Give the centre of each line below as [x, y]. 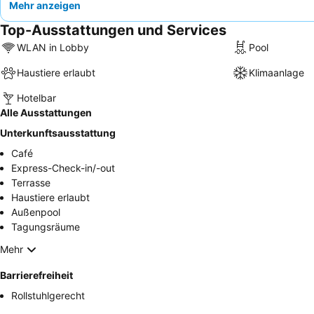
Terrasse [31, 182]
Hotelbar [36, 98]
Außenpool [36, 212]
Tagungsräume [46, 226]
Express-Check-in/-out [63, 168]
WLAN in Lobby [53, 48]
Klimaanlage [276, 73]
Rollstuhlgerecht [48, 295]
